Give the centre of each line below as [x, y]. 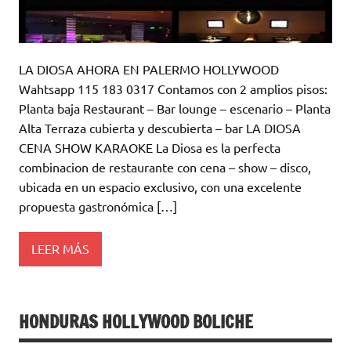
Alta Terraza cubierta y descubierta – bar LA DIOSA [160, 127]
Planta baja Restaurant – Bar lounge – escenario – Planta [175, 108]
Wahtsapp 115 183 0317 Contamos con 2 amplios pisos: [173, 88]
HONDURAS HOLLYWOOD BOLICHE [136, 321]
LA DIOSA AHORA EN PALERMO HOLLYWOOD [149, 69]
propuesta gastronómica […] [98, 206]
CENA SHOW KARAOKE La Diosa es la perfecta [150, 147]
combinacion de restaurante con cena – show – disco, [165, 166]
